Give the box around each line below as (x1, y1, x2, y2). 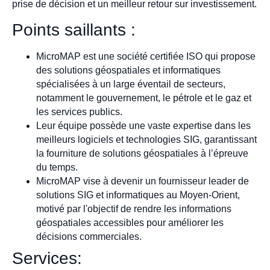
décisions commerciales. (36, 231, 142, 242)
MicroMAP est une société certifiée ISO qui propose (36, 51, 256, 61)
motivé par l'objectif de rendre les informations (36, 203, 231, 214)
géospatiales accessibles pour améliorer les (36, 217, 224, 228)
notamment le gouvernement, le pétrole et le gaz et (36, 92, 251, 103)
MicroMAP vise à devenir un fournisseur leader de (36, 175, 249, 186)
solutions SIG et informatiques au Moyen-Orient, (36, 189, 240, 200)
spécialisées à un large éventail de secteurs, (36, 78, 225, 89)
